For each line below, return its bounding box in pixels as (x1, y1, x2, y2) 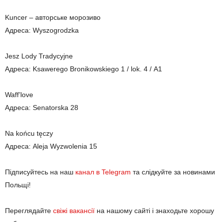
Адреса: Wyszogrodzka (5, 26, 79, 35)
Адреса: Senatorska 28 (5, 104, 78, 112)
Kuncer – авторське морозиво (5, 13, 101, 22)
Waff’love (5, 91, 33, 99)
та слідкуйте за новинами (131, 168, 215, 176)
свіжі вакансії (53, 207, 95, 215)
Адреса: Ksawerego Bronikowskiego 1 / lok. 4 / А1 (5, 65, 162, 73)
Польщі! (5, 181, 31, 189)
